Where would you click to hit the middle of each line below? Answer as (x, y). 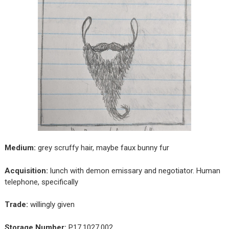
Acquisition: (26, 170)
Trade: (16, 205)
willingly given (51, 205)
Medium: (20, 148)
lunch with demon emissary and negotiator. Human (134, 170)
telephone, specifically (41, 182)
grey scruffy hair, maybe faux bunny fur (102, 148)
